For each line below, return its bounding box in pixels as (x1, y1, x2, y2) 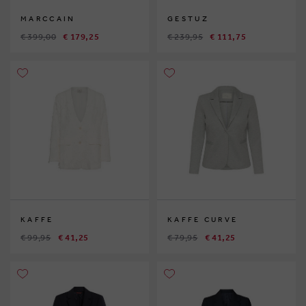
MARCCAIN (20, 14, 76, 25)
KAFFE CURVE (167, 214, 238, 225)
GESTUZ (167, 14, 209, 25)
